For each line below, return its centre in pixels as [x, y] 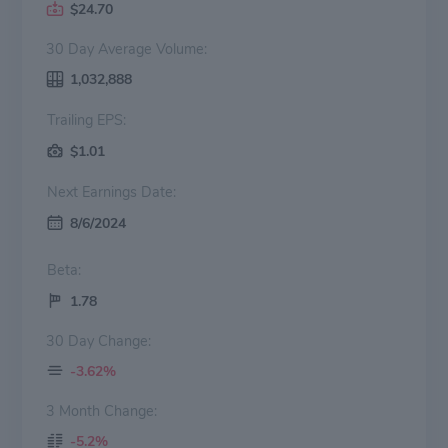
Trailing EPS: [111, 119]
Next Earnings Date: [129, 191]
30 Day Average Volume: [126, 48]
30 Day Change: [98, 340]
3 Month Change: [101, 410]
